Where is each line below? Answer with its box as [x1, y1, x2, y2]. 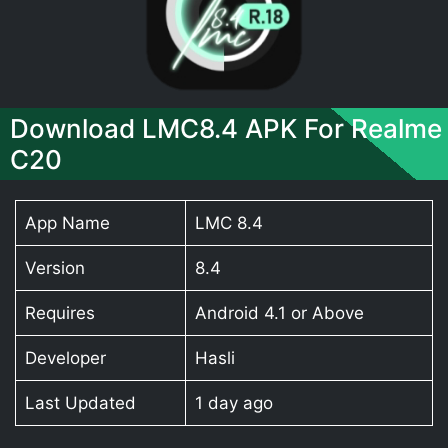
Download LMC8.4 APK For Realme [10, 112, 442, 144]
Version [24, 257, 85, 278]
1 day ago [194, 392, 273, 413]
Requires [24, 302, 95, 323]
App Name [24, 212, 110, 233]
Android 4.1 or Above [194, 302, 364, 323]
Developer [24, 347, 106, 368]
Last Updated [24, 392, 136, 413]
